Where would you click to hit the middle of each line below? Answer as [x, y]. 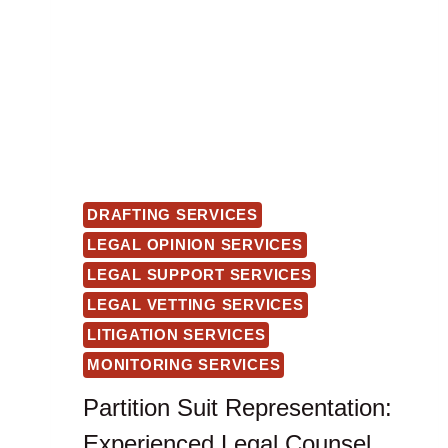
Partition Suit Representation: [237, 407]
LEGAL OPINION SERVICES [195, 245]
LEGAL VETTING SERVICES [195, 305]
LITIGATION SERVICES [176, 335]
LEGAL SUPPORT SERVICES [199, 275]
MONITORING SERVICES [184, 365]
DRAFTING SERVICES [172, 215]
